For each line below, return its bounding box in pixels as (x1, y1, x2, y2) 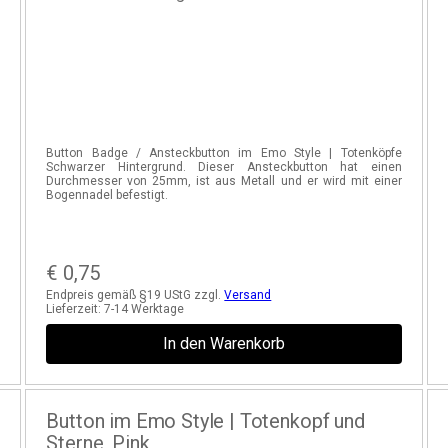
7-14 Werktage (104, 302, 185, 316)
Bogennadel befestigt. (46, 188, 169, 202)
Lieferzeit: (46, 302, 105, 316)
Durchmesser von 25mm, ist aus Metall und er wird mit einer (46, 174, 402, 188)
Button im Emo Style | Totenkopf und (46, 409, 365, 433)
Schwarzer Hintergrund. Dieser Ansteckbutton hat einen (46, 160, 402, 174)
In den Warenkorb (162, 334, 285, 353)
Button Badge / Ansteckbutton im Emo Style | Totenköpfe (46, 146, 402, 160)
